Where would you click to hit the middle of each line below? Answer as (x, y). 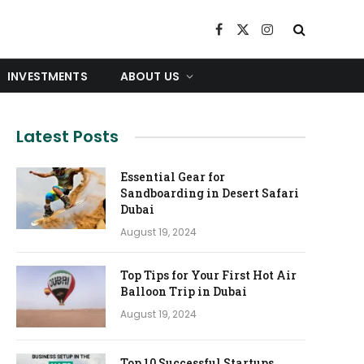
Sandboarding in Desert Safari (210, 193)
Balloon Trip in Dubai (184, 291)
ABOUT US (149, 76)
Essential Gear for (173, 177)
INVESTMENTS (48, 76)
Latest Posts (67, 136)
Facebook (245, 36)
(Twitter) (267, 53)
